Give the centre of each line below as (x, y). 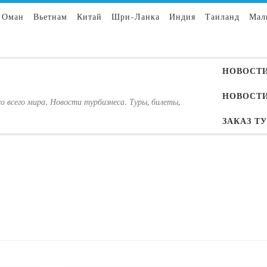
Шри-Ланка (136, 17)
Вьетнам (50, 17)
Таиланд (222, 17)
